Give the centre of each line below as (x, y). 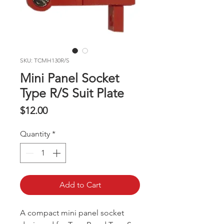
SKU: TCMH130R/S (45, 60)
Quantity (35, 134)
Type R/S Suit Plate (72, 93)
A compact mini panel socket (72, 213)
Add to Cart (80, 185)
